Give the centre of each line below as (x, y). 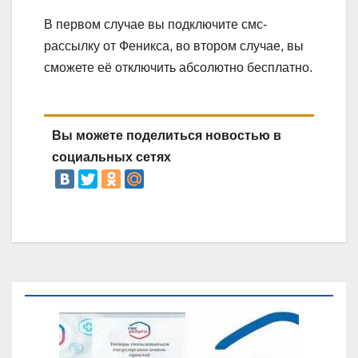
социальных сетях (111, 157)
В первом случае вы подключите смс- (155, 24)
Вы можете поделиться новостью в (167, 135)
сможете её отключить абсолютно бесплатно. (178, 67)
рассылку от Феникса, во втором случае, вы (174, 46)
